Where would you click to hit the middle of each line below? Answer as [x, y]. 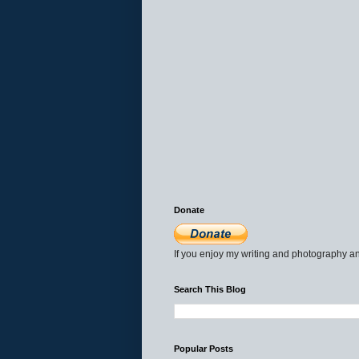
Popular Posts [204, 348]
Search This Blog [210, 289]
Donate [189, 210]
